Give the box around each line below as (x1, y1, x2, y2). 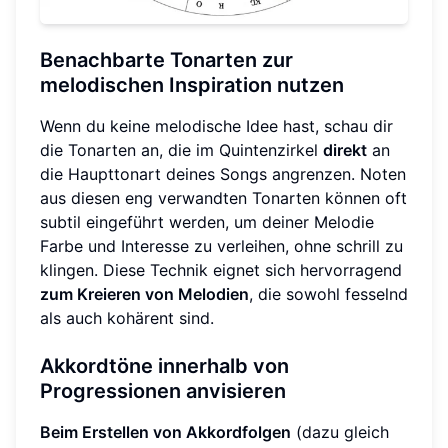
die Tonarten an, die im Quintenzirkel (40, 140, 323, 161)
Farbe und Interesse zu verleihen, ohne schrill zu (40, 236, 403, 257)
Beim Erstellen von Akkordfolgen (40, 422, 291, 443)
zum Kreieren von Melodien (40, 284, 249, 305)
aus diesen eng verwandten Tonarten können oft (40, 188, 407, 209)
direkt (323, 140, 367, 161)
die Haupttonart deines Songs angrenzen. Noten (40, 164, 406, 185)
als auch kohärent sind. (40, 308, 214, 329)
